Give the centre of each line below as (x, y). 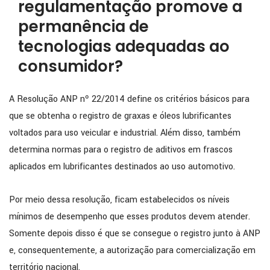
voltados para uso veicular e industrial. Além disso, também (125, 133)
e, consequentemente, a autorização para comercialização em (132, 251)
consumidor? (71, 67)
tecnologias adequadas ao (124, 47)
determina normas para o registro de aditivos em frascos (121, 150)
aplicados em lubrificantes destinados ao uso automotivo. (122, 167)
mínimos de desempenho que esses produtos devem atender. (130, 217)
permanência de (83, 27)
